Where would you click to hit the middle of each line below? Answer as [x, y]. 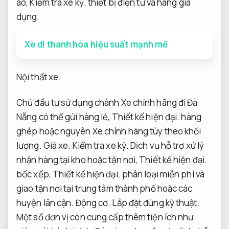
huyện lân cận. [46, 203]
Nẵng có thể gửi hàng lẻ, [64, 117]
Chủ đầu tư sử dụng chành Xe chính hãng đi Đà [107, 103]
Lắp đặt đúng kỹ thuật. [156, 203]
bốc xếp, [35, 174]
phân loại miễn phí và [162, 174]
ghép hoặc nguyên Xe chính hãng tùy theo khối [109, 131]
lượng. [30, 146]
